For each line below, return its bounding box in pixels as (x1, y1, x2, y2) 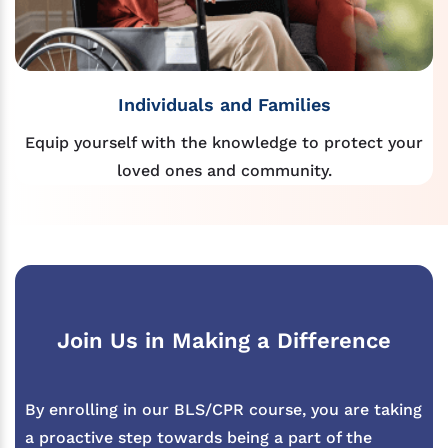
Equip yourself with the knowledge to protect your (25, 132, 423, 152)
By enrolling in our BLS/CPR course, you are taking (25, 400, 422, 420)
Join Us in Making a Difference (57, 328, 391, 354)
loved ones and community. (116, 160, 332, 180)
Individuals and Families (117, 93, 331, 115)
